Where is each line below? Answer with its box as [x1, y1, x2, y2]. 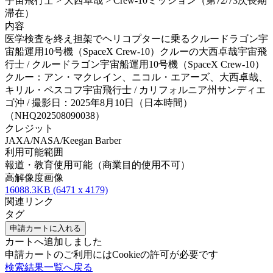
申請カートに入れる [10, 224, 81, 233]
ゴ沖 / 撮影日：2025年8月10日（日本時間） [5, 97, 193, 108]
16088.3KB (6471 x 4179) [5, 185, 108, 196]
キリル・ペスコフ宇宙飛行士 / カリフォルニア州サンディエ [5, 85, 266, 96]
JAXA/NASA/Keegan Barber [5, 135, 121, 146]
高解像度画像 [5, 172, 63, 183]
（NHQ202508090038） [5, 110, 105, 121]
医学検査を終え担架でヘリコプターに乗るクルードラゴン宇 [5, 34, 268, 44]
